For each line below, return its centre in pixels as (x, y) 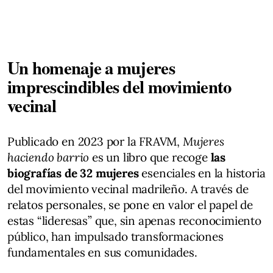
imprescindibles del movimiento (119, 86)
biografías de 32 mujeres (73, 173)
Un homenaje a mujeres (91, 67)
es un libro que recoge (150, 157)
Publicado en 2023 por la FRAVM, (95, 141)
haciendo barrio (48, 157)
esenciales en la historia (202, 173)
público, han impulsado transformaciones (115, 236)
